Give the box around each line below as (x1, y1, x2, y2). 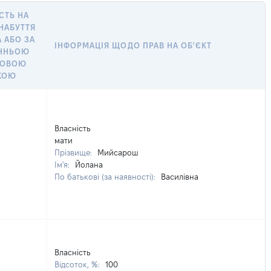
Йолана (75, 160, 103, 169)
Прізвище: (54, 148, 94, 157)
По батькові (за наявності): (54, 172, 158, 181)
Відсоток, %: (54, 260, 102, 269)
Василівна (161, 172, 198, 181)
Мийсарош (97, 148, 139, 157)
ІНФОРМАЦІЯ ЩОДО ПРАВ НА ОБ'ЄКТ (54, 41, 212, 50)
